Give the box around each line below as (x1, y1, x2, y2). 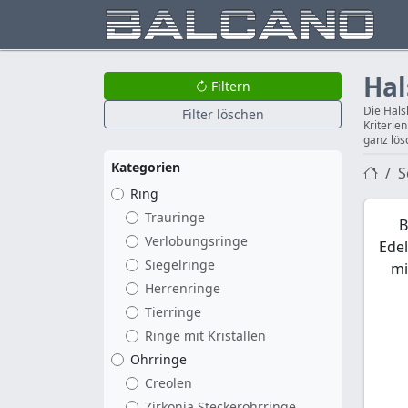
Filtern (208, 77, 250, 95)
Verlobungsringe (145, 232, 248, 250)
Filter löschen (181, 106, 264, 123)
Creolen (145, 374, 192, 392)
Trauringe (145, 209, 205, 226)
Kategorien (111, 158, 180, 176)
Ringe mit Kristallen (145, 327, 266, 344)
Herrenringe (145, 280, 220, 297)
